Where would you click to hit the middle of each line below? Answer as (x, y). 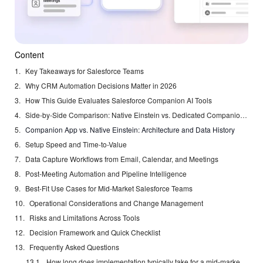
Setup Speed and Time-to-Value (76, 144)
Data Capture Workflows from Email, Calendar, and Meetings (122, 159)
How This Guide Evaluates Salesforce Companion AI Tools (119, 100)
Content (29, 55)
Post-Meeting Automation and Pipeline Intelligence (106, 174)
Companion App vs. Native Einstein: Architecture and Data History (130, 130)
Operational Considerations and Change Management (116, 203)
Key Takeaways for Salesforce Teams (85, 71)
